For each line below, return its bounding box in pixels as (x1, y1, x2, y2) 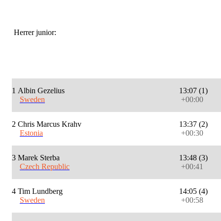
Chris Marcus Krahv (18, 120, 81, 129)
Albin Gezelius (18, 86, 65, 95)
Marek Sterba (18, 153, 60, 162)
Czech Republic (20, 162, 70, 171)
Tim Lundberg (18, 187, 63, 196)
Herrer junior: (12, 28, 56, 37)
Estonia (20, 129, 43, 138)
